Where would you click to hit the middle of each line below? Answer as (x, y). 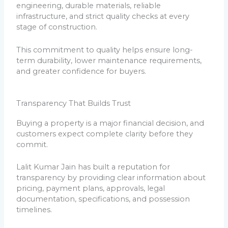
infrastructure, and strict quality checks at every (103, 17)
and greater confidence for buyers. (81, 71)
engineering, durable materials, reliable (89, 6)
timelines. (34, 210)
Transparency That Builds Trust (74, 103)
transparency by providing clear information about (111, 178)
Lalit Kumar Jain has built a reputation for (93, 167)
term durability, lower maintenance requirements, (109, 60)
